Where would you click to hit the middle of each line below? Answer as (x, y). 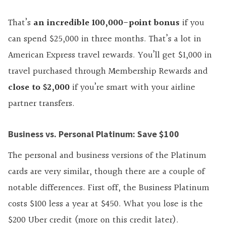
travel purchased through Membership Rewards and (108, 71)
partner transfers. (41, 103)
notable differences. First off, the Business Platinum (109, 188)
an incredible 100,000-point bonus (106, 23)
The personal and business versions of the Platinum (107, 155)
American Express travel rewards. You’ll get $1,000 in (110, 55)
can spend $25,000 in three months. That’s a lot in (105, 39)
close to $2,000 (39, 87)
